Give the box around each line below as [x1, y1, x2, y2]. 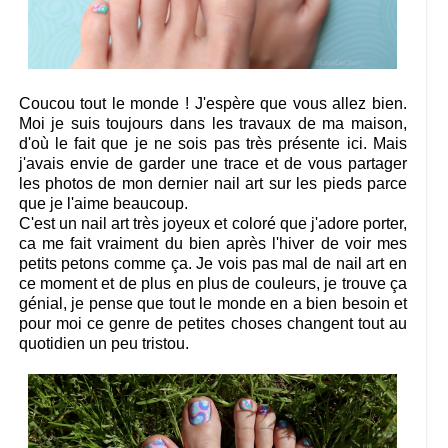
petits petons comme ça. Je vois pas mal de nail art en [18, 255, 408, 273]
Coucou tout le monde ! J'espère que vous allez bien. [18, 95, 408, 113]
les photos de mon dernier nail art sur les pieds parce [18, 175, 408, 193]
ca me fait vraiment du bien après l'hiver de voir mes [18, 235, 408, 253]
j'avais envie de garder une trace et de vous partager [18, 155, 408, 173]
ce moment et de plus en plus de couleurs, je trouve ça [18, 275, 408, 293]
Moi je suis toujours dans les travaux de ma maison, [18, 115, 408, 133]
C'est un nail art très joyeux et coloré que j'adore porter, [18, 215, 408, 233]
